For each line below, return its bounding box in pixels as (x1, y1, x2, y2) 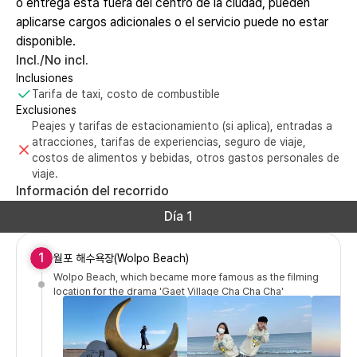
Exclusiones (16, 103, 76, 116)
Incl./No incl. (16, 52, 88, 68)
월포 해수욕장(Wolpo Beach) (53, 251, 189, 265)
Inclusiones (16, 71, 73, 84)
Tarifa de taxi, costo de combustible (32, 87, 220, 100)
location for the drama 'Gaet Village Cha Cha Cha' (53, 284, 284, 297)
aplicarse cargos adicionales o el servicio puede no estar (16, 14, 328, 29)
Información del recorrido (16, 182, 169, 198)
